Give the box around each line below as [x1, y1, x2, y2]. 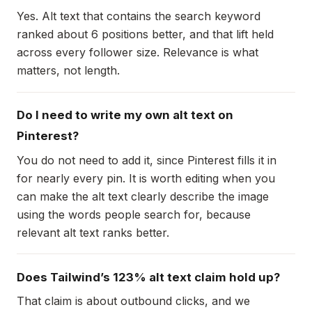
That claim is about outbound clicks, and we [17, 294, 250, 309]
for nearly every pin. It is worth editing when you [17, 171, 275, 185]
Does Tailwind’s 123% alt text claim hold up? [17, 270, 280, 285]
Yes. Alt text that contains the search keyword [17, 9, 260, 24]
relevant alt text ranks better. [17, 225, 169, 240]
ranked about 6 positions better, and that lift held [17, 27, 274, 42]
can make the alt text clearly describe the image [17, 189, 269, 203]
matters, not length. [17, 63, 120, 78]
